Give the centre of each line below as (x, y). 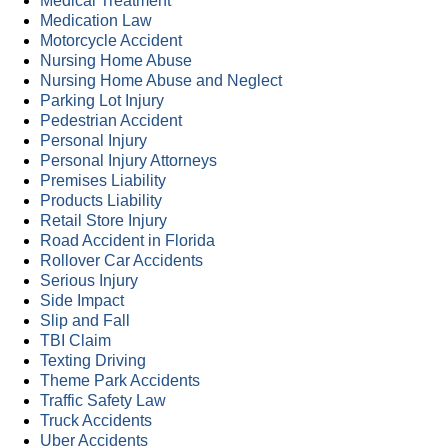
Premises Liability (103, 181)
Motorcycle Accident (111, 41)
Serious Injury (89, 281)
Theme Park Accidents (120, 381)
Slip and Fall (85, 321)
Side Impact (82, 301)
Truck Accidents (96, 421)
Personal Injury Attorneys (128, 161)
